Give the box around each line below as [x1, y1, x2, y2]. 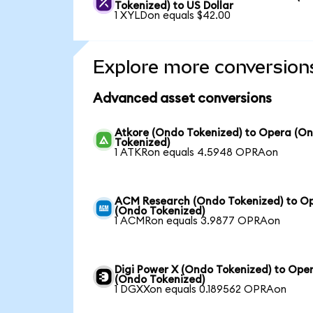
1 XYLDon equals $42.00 [115, 10, 231, 22]
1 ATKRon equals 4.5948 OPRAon [115, 147, 279, 158]
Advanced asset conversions [92, 92, 272, 106]
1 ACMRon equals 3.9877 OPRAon [115, 215, 281, 226]
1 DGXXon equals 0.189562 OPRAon [115, 284, 287, 295]
